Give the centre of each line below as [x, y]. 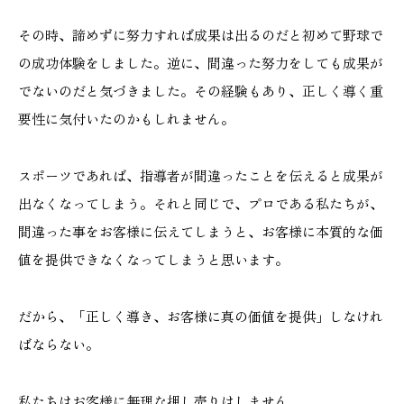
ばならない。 [59, 344]
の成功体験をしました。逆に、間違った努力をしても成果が [201, 62]
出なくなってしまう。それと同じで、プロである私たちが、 [201, 203]
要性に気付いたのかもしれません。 [126, 118]
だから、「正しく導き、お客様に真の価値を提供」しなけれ [201, 316]
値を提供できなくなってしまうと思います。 [153, 259]
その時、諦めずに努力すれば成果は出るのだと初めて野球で [201, 34]
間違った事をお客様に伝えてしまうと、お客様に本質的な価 [201, 231]
